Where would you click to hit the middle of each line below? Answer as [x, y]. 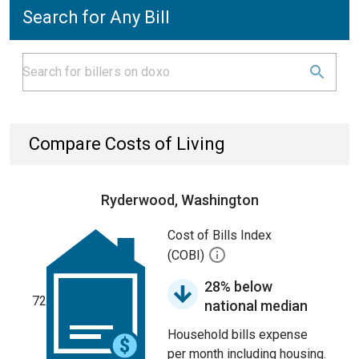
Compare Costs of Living [127, 144]
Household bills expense [238, 335]
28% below [238, 286]
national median [256, 306]
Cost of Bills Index [220, 235]
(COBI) [188, 256]
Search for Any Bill [96, 17]
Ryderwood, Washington [179, 200]
